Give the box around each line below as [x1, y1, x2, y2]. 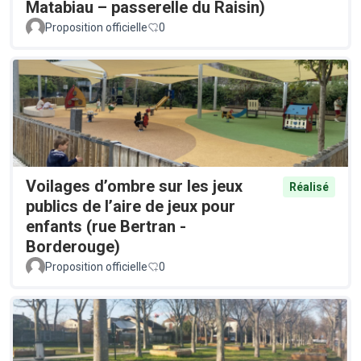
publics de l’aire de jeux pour [26, 197, 235, 217]
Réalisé [289, 180, 329, 194]
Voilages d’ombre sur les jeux [26, 176, 243, 197]
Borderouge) [26, 237, 120, 257]
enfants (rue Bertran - [26, 217, 186, 237]
